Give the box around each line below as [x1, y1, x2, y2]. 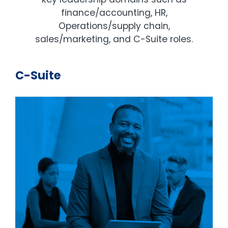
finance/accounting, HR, [61, 6, 167, 19]
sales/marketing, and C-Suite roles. [35, 33, 193, 45]
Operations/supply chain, [58, 19, 170, 32]
